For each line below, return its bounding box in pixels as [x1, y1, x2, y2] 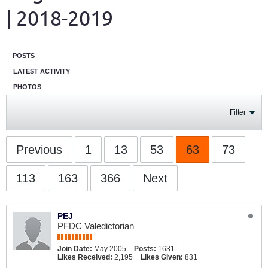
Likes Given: [141, 253, 183, 261]
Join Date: [57, 245, 92, 253]
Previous [16, 143, 62, 156]
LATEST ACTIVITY [13, 68, 70, 75]
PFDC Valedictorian [57, 221, 134, 231]
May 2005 [94, 245, 126, 253]
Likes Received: [57, 253, 112, 261]
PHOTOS [13, 83, 41, 90]
